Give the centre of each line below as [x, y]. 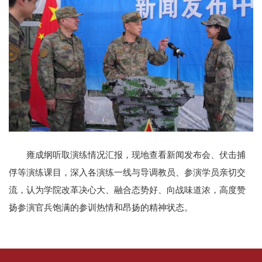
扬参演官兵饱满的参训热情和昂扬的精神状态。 [101, 208]
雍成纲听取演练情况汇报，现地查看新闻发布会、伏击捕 [136, 155]
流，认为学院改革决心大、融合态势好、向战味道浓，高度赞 [127, 190]
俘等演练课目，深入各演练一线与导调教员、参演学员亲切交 [127, 173]
